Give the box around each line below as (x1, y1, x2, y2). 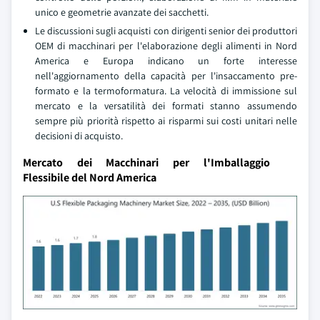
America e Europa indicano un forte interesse (35, 54, 297, 68)
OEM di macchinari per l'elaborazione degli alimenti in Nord (35, 39, 297, 53)
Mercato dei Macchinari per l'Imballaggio (23, 155, 270, 171)
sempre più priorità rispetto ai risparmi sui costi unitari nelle (35, 114, 297, 128)
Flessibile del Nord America (23, 170, 156, 186)
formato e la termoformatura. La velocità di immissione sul (35, 84, 297, 98)
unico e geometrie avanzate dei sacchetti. (35, 6, 209, 19)
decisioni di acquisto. (35, 129, 123, 143)
